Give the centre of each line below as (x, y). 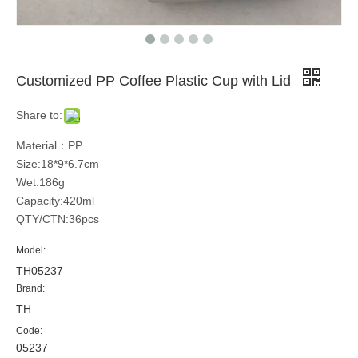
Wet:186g (40, 182)
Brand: (30, 288)
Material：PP (49, 145)
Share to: (39, 115)
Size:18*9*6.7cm (58, 164)
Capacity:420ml (55, 201)
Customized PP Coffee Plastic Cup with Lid (155, 81)
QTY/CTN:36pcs (58, 219)
